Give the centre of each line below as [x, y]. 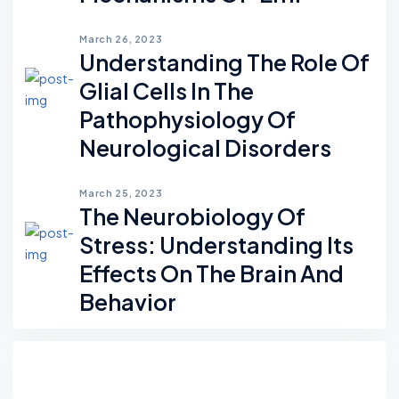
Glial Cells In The [167, 91]
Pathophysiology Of [188, 120]
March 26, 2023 [121, 39]
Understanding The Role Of [225, 63]
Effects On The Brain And [212, 274]
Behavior [128, 302]
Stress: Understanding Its [217, 245]
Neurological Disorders [206, 148]
